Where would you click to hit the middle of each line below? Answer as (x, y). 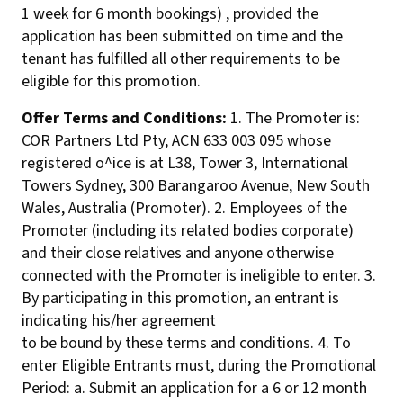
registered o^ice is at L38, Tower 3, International (185, 163)
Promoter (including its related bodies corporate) (188, 231)
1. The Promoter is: (293, 118)
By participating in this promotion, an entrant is (180, 298)
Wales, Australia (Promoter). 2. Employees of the (184, 208)
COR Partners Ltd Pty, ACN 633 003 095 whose (176, 141)
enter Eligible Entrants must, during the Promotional (199, 366)
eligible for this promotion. (111, 81)
